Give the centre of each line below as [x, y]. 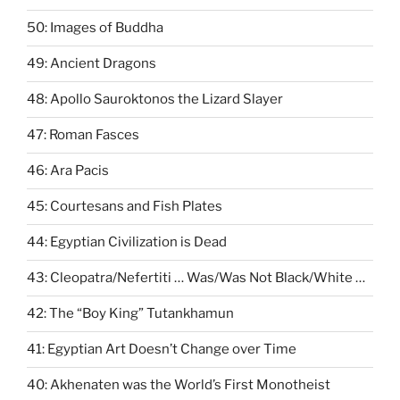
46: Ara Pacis [68, 171]
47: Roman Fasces [83, 135]
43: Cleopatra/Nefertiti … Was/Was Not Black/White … [196, 278]
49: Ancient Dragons [92, 64]
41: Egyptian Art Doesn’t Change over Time [162, 350]
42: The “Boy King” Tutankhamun [130, 314]
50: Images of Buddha [95, 28]
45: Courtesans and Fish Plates [125, 207]
